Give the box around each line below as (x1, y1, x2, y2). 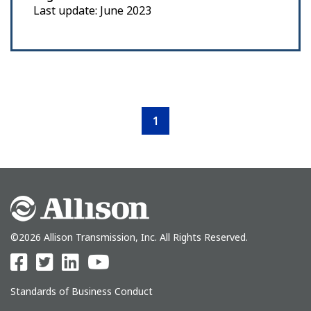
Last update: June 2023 (33, 3, 151, 19)
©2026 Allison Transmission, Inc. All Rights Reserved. (10, 230, 248, 244)
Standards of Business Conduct (10, 285, 153, 299)
